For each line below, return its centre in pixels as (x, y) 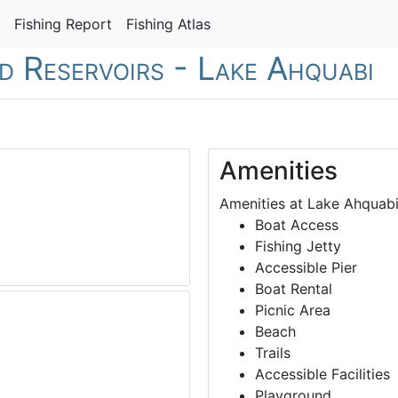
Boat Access (297, 225)
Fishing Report (63, 24)
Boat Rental (294, 289)
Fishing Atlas (168, 24)
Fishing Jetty (298, 247)
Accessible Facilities (322, 374)
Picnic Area (293, 310)
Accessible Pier (306, 268)
